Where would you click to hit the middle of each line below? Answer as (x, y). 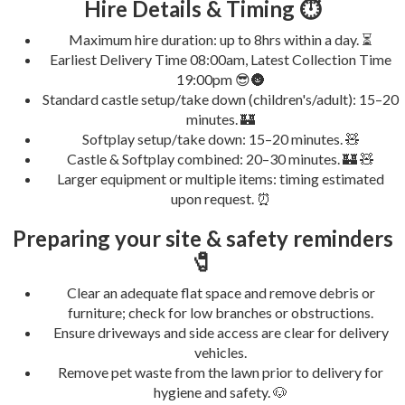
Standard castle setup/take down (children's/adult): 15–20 (221, 99)
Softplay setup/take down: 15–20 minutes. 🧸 (221, 139)
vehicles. (221, 353)
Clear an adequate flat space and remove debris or (221, 293)
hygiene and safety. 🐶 (221, 392)
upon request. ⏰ (221, 199)
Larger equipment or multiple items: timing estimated (221, 179)
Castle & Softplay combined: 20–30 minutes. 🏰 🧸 (221, 159)
